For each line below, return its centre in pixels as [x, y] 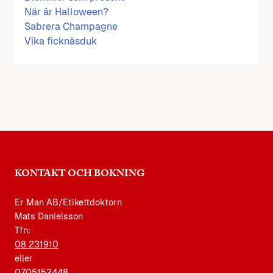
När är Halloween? [66, 12]
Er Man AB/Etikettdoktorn [68, 202]
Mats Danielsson [49, 216]
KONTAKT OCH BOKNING [80, 174]
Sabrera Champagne [71, 26]
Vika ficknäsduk [61, 41]
